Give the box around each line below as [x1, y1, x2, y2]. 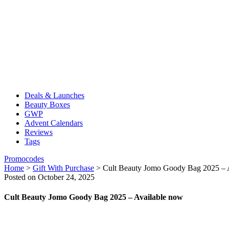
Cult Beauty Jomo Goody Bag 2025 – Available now [4, 193, 183, 202]
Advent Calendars [25, 119, 83, 127]
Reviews [25, 128, 53, 136]
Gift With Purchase [33, 164, 94, 172]
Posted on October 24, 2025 [4, 173, 95, 181]
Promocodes [4, 154, 44, 163]
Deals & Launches [25, 91, 84, 100]
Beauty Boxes [25, 100, 70, 109]
